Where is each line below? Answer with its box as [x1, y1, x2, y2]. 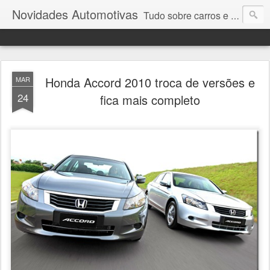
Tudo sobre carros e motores [143, 8, 231, 22]
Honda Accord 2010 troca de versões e [45, 74, 255, 91]
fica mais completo [100, 91, 200, 108]
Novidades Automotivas [12, 5, 138, 23]
